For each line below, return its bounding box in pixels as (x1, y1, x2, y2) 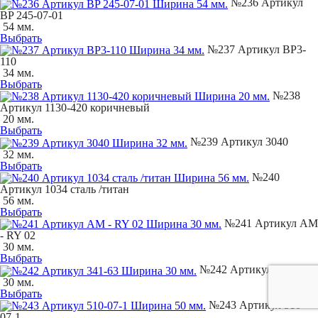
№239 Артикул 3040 (187, 136, 288, 148)
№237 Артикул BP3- (204, 43, 306, 55)
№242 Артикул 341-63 (197, 263, 307, 276)
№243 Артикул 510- (206, 298, 305, 311)
